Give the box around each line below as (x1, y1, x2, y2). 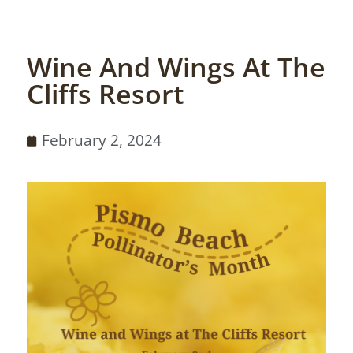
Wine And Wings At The (27, 49, 325, 85)
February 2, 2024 (42, 130, 162, 150)
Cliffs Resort (27, 76, 184, 112)
